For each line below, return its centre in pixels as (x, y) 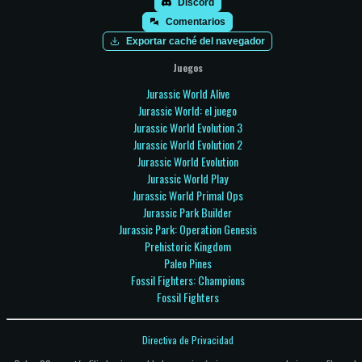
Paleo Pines (187, 263)
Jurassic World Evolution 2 (187, 144)
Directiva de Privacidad (187, 339)
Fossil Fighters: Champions (187, 280)
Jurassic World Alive (187, 93)
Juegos (187, 67)
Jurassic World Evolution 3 (187, 127)
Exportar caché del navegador (196, 41)
